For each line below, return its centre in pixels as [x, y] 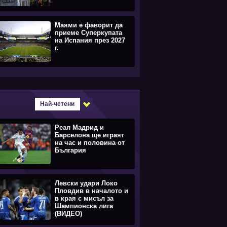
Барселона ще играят [89, 135]
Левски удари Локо [86, 183]
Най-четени [57, 104]
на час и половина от [90, 143]
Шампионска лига [84, 206]
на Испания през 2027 [90, 40]
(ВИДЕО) [68, 214]
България [70, 150]
